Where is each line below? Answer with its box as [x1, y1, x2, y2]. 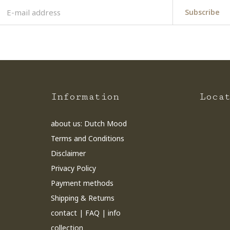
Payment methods [50, 178, 113, 188]
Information [50, 91, 119, 102]
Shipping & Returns [50, 193, 114, 203]
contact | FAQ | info [50, 208, 121, 218]
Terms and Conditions [50, 133, 124, 143]
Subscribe [184, 7, 220, 17]
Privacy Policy [50, 163, 96, 173]
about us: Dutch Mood [50, 119, 127, 128]
